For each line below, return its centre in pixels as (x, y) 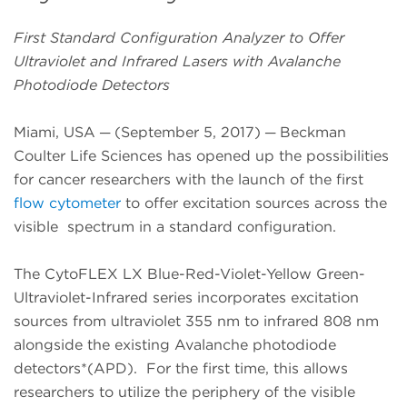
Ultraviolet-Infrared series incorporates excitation (186, 298)
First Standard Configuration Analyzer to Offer (179, 38)
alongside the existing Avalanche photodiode (175, 345)
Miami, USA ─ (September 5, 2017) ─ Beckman (180, 133)
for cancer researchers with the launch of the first (189, 180)
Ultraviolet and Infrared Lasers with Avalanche (177, 62)
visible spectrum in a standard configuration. (175, 227)
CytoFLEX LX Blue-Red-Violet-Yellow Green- (205, 274)
